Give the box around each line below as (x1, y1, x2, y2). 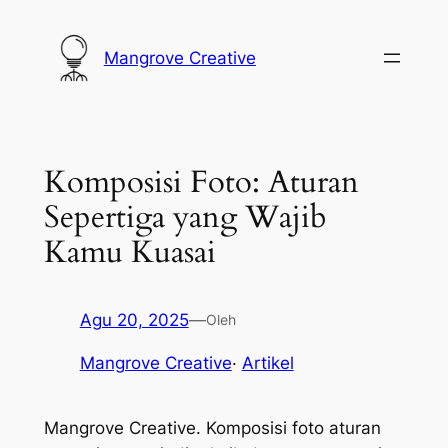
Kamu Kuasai (43, 230, 216, 273)
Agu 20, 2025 (79, 310, 189, 331)
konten (7, 62, 62, 82)
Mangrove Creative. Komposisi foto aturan (43, 418, 381, 439)
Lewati (7, 10, 61, 30)
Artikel (241, 352, 294, 373)
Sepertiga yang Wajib (43, 195, 327, 238)
